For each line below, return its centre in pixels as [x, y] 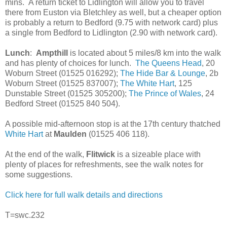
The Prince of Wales [165, 93]
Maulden [71, 134]
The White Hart [147, 83]
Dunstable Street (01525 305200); [67, 93]
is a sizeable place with [159, 154]
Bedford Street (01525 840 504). [63, 103]
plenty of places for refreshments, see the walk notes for [104, 164]
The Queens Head [168, 63]
